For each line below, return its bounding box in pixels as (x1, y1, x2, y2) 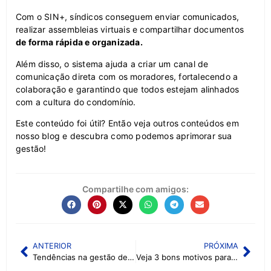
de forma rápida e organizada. (16, 37, 143, 48)
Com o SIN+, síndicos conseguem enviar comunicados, (16, 11, 240, 22)
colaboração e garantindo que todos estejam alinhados (16, 83, 240, 94)
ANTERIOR (33, 241, 71, 251)
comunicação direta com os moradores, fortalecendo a (16, 71, 238, 82)
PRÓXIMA (204, 241, 238, 251)
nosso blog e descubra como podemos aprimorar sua (16, 131, 232, 142)
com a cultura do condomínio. (16, 96, 136, 107)
